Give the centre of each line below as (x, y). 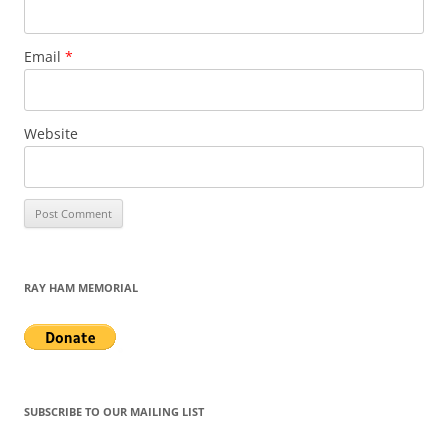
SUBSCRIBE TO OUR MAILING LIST (114, 412)
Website (51, 134)
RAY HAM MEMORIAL (81, 288)
